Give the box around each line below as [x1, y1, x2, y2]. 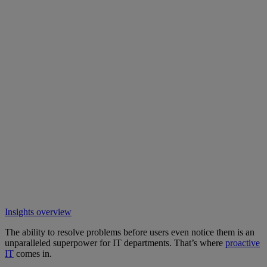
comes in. [14, 248, 52, 259]
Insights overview [5, 206, 72, 217]
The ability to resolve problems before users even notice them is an [5, 226, 254, 237]
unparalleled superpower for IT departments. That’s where [5, 237, 225, 248]
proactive [225, 237, 260, 248]
